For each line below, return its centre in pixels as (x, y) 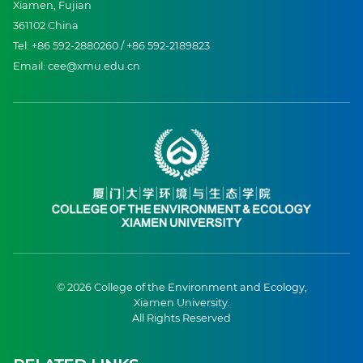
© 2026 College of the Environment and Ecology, (181, 287)
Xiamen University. (181, 302)
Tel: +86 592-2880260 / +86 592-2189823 (111, 45)
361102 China (46, 25)
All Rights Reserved (181, 318)
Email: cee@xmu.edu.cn (77, 66)
